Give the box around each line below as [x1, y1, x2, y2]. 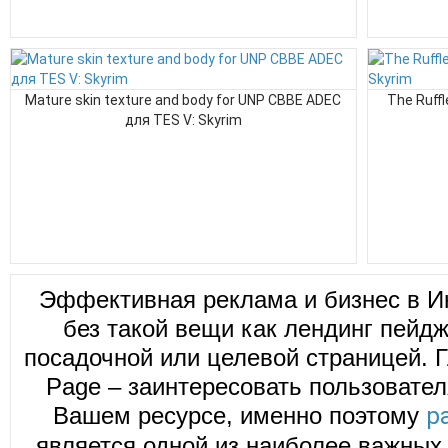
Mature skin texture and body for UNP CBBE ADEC [25, 92, 342, 108]
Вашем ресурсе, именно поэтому [53, 402, 426, 429]
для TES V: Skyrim [125, 112, 242, 128]
